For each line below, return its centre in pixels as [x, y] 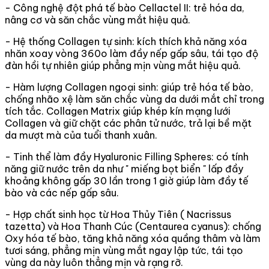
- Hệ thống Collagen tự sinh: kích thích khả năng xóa [126, 41]
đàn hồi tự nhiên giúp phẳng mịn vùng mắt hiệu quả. [123, 65]
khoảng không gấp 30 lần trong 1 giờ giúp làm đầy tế [127, 180]
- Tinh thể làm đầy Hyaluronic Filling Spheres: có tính [127, 156]
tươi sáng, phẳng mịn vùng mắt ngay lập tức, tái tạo [124, 250]
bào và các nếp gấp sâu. [62, 192]
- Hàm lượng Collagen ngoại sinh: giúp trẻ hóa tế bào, [129, 87]
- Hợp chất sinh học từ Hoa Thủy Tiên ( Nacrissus [118, 214]
